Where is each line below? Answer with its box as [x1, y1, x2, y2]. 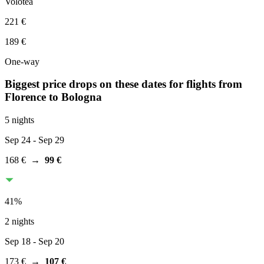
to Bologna [49, 91, 102, 104]
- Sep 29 [31, 135, 64, 146]
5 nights [5, 115, 34, 126]
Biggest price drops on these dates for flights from [5, 78, 242, 91]
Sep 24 [5, 135, 31, 146]
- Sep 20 [31, 236, 64, 247]
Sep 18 [5, 236, 31, 247]
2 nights [5, 216, 34, 227]
